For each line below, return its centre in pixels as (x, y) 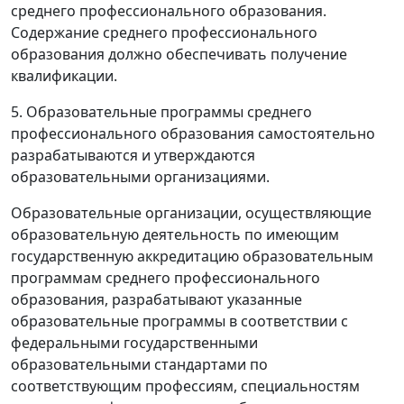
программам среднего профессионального (165, 277)
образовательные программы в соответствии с (179, 321)
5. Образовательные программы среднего (161, 111)
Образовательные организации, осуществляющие (191, 212)
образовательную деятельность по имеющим (175, 234)
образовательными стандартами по (139, 364)
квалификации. (64, 75)
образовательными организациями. (140, 176)
